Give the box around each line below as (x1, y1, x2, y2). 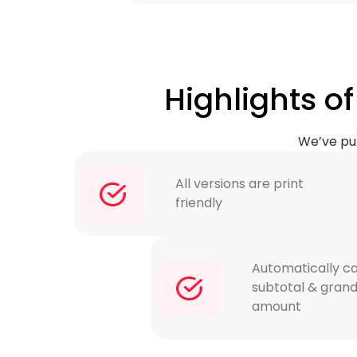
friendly (175, 194, 222, 213)
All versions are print (175, 175, 304, 194)
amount (252, 297, 301, 316)
